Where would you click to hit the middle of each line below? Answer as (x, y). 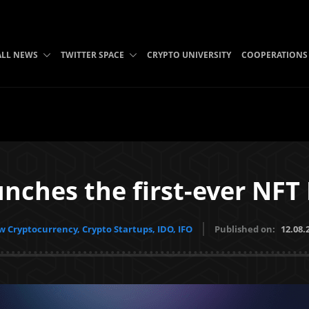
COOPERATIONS (274, 55)
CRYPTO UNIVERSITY (189, 55)
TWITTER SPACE (92, 55)
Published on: (246, 229)
